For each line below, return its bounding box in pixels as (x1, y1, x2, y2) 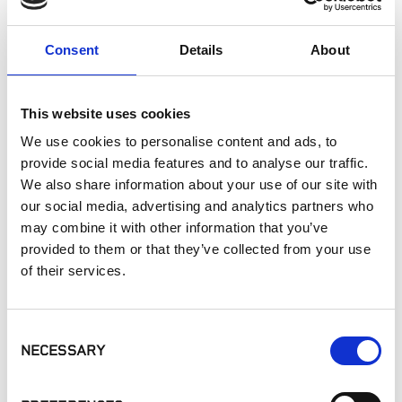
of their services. (21, 263, 126, 278)
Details (179, 41, 223, 57)
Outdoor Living (39, 98, 126, 113)
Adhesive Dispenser (12, 352, 123, 368)
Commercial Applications (39, 75, 183, 91)
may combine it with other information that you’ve (21, 220, 328, 235)
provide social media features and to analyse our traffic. (21, 155, 369, 170)
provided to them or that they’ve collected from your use (21, 241, 371, 257)
